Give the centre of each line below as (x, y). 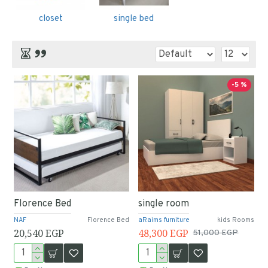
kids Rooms (236, 220)
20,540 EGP (39, 234)
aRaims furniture (164, 220)
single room (164, 204)
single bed (134, 19)
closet (51, 19)
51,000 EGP (216, 233)
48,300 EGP (164, 234)
